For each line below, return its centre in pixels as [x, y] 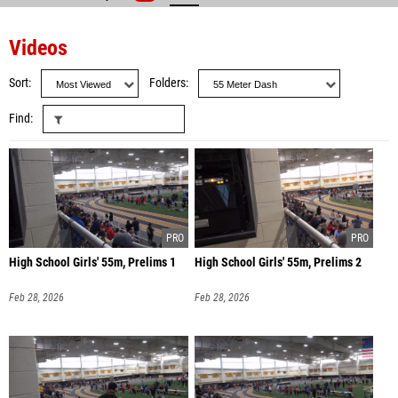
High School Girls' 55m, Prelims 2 [278, 263]
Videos [38, 48]
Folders [167, 83]
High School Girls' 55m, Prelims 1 [92, 263]
